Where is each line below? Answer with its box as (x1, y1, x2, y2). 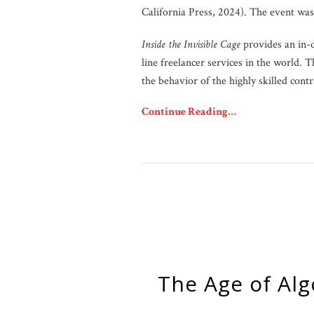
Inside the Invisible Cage (142, 37, 243, 52)
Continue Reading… (142, 104, 236, 119)
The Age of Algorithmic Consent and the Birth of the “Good (158, 269, 171, 298)
